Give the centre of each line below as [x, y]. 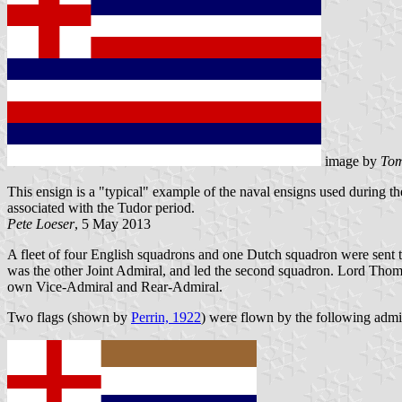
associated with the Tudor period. [101, 208]
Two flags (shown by [69, 318]
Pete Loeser [41, 224]
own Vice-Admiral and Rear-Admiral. [115, 287]
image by [351, 162]
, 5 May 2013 [113, 224]
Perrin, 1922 [166, 318]
